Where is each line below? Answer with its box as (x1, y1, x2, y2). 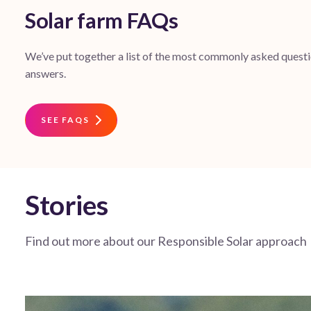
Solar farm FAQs (25, 7, 178, 34)
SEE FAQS (41, 115, 90, 126)
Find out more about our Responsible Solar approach (25, 233, 307, 249)
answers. (25, 67, 66, 81)
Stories (25, 189, 108, 221)
